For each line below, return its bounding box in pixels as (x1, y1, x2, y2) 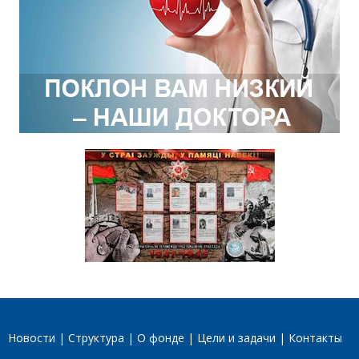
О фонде (137, 330, 184, 346)
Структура (68, 330, 124, 346)
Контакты (288, 330, 342, 346)
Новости (8, 330, 55, 346)
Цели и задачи (197, 330, 276, 346)
